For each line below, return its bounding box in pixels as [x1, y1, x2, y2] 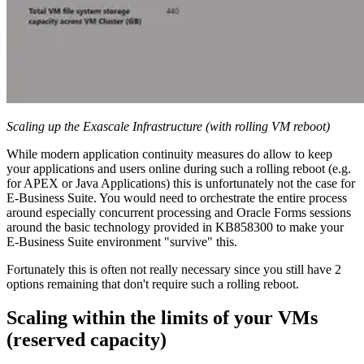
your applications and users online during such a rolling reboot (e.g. [6, 161, 351, 175]
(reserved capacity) [6, 329, 167, 351]
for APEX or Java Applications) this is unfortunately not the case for [6, 175, 355, 190]
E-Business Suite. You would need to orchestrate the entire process [6, 190, 347, 205]
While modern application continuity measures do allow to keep [6, 146, 332, 161]
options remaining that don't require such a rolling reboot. [6, 276, 299, 291]
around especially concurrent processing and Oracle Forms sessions [6, 205, 351, 219]
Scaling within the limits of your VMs [6, 307, 318, 329]
